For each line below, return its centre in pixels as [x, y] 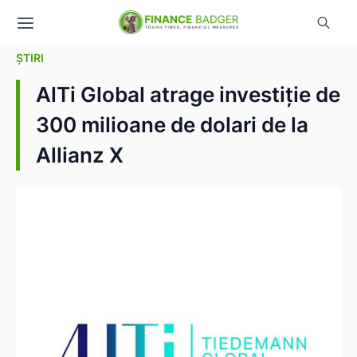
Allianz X [80, 155]
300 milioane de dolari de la [172, 125]
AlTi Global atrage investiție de [188, 94]
